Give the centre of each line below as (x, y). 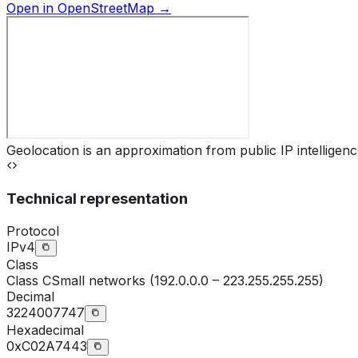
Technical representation (97, 198)
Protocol (33, 231)
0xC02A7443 (47, 346)
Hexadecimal (45, 330)
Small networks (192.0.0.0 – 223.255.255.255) (187, 280)
